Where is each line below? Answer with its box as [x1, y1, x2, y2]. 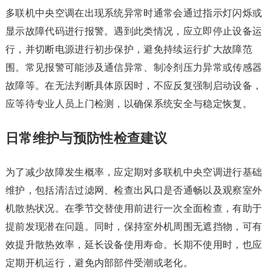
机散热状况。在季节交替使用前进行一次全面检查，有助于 [5, 203, 263, 214]
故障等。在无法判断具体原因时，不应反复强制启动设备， [5, 80, 263, 91]
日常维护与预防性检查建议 [5, 131, 168, 146]
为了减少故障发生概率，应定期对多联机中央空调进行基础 [5, 167, 263, 177]
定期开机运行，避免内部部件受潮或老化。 [5, 258, 194, 268]
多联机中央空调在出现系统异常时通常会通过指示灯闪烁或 [5, 8, 263, 18]
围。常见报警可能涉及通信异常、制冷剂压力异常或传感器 [5, 62, 263, 73]
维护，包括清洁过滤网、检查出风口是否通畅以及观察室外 [5, 185, 263, 195]
